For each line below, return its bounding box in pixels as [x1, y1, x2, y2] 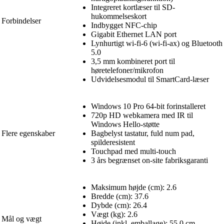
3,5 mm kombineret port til [91, 56, 175, 65]
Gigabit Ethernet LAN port [91, 29, 176, 38]
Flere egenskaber [1, 128, 55, 137]
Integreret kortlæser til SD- [91, 2, 175, 11]
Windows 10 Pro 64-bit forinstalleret [91, 101, 205, 110]
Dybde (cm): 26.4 [91, 200, 147, 209]
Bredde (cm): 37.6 [91, 191, 148, 200]
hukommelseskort [91, 11, 146, 20]
